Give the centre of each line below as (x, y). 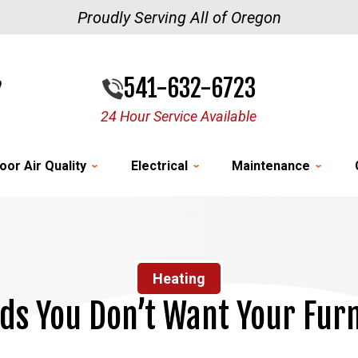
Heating (179, 278)
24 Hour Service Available (179, 116)
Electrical (159, 166)
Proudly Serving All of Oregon (179, 18)
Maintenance (271, 166)
